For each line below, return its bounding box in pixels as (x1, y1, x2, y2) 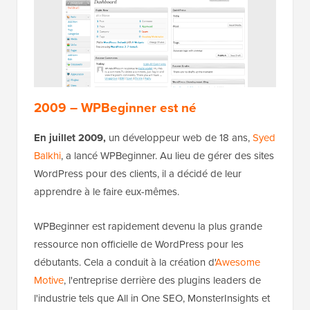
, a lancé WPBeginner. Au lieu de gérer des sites (61, 148, 274, 164)
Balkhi (34, 148, 61, 164)
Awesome (215, 255, 260, 271)
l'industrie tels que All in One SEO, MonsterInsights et (34, 291, 270, 307)
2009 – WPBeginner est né (34, 98, 197, 118)
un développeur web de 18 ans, (106, 130, 253, 146)
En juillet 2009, (34, 130, 106, 146)
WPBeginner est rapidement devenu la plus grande (34, 219, 262, 235)
